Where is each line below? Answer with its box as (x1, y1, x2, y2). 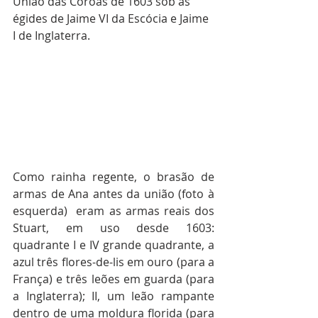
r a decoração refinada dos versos (13, 151, 195, 168)
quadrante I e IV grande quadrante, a (13, 236, 214, 253)
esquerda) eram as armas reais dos (13, 202, 214, 219)
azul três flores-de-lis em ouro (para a (13, 253, 214, 270)
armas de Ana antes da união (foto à (13, 185, 214, 202)
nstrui (90, 28, 122, 44)
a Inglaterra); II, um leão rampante (13, 287, 214, 304)
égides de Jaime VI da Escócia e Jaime (13, 11, 212, 27)
